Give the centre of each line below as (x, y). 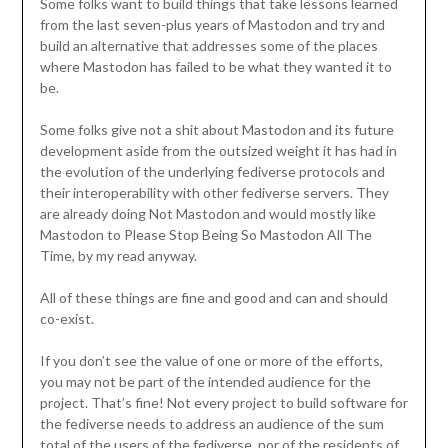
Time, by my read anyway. (118, 256)
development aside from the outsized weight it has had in (218, 151)
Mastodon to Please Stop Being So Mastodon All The (205, 235)
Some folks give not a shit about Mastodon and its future (216, 130)
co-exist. (66, 319)
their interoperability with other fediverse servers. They (214, 193)
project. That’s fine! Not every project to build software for (223, 403)
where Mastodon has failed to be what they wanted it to (215, 67)
